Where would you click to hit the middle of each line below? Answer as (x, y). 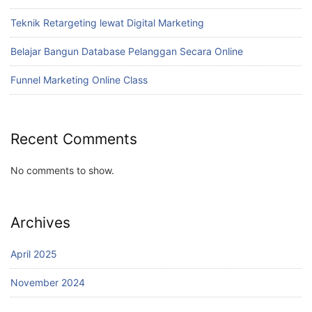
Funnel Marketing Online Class (79, 79)
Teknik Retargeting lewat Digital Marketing (107, 22)
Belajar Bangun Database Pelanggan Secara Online (127, 51)
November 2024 (48, 282)
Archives (40, 223)
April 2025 (34, 253)
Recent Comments (74, 139)
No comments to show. (62, 170)
